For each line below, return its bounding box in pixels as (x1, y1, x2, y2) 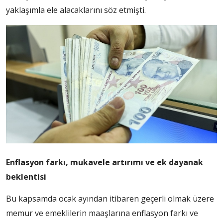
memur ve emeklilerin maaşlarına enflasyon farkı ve (6, 208, 198, 219)
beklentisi (6, 171, 46, 183)
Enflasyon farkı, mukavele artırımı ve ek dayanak (6, 157, 203, 168)
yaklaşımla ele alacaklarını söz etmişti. (6, 4, 146, 15)
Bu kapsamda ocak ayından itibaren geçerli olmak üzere (6, 193, 214, 205)
